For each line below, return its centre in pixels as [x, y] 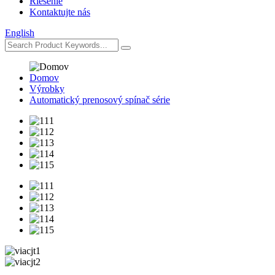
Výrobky [47, 89]
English [20, 33]
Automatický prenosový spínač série [100, 100]
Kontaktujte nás [60, 12]
